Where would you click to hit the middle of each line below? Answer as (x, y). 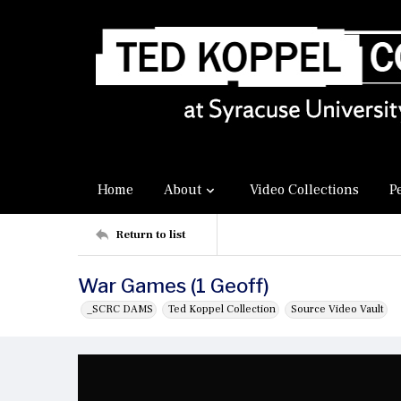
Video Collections (304, 190)
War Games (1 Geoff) (174, 286)
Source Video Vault (337, 309)
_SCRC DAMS (120, 309)
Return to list (150, 234)
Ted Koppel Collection (222, 309)
